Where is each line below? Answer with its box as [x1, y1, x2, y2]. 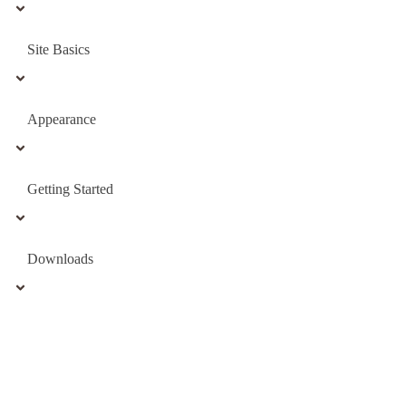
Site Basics [27, 42, 90, 58]
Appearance [27, 111, 96, 128]
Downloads [27, 250, 93, 266]
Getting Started [27, 180, 113, 197]
